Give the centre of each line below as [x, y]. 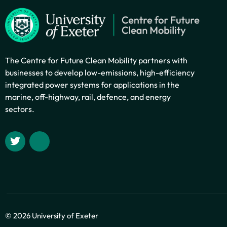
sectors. [20, 109]
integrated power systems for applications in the [92, 84]
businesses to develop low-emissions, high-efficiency [100, 72]
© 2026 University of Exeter [52, 216]
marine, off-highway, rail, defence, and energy [88, 97]
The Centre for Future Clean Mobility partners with [96, 60]
